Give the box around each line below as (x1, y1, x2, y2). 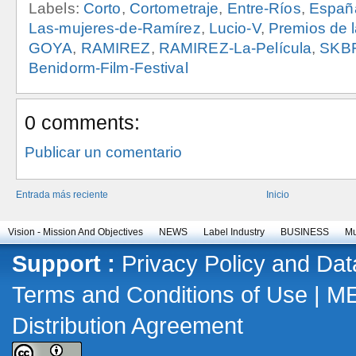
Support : (12, 251, 115, 277)
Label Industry (203, 226, 265, 238)
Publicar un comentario (25, 144, 182, 161)
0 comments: (25, 111, 140, 134)
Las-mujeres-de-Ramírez (29, 20, 201, 37)
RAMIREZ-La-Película (158, 40, 312, 57)
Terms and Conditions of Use (12, 282, 308, 308)
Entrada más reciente (16, 189, 108, 201)
